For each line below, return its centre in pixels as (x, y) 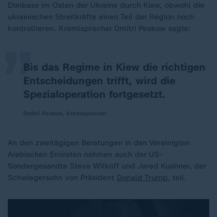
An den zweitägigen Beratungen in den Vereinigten (99, 143)
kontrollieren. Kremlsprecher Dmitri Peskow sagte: (99, 28)
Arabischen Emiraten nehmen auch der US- (85, 154)
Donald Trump (142, 178)
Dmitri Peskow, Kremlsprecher (65, 113)
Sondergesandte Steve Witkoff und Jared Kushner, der (107, 166)
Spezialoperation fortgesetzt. (94, 94)
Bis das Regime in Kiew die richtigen (114, 67)
